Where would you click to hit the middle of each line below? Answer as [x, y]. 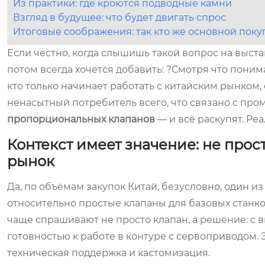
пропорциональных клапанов [81, 119]
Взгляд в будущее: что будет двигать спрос [119, 17]
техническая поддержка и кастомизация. [109, 253]
